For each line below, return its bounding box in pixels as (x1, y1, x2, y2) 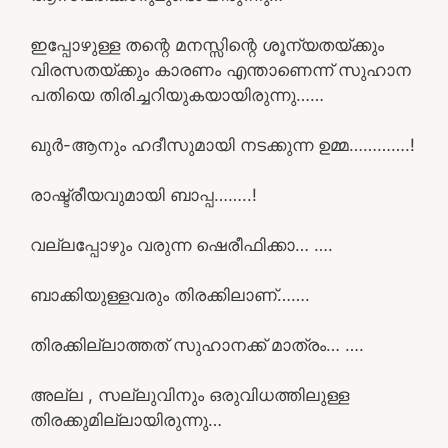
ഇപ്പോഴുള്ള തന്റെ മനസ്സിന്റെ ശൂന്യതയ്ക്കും (30, 34, 384, 55)
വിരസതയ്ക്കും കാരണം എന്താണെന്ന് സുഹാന (30, 59, 411, 80)
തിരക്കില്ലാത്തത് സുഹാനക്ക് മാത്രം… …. (30, 334, 364, 355)
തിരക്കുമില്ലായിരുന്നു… (30, 409, 222, 430)
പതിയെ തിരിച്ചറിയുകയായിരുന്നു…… (30, 84, 324, 105)
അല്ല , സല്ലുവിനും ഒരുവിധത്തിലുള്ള (30, 384, 349, 405)
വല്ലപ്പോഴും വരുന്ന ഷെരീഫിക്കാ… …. (30, 234, 333, 255)
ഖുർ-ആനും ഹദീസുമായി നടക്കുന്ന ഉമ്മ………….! (30, 134, 415, 155)
